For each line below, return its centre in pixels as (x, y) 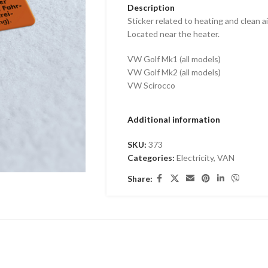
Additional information (173, 119)
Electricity (195, 158)
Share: (140, 178)
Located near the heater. (173, 34)
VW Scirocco (151, 85)
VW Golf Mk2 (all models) (174, 72)
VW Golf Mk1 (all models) (174, 59)
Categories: (151, 158)
